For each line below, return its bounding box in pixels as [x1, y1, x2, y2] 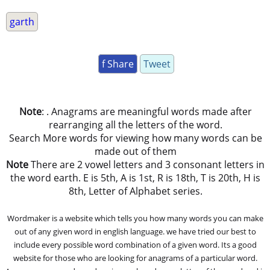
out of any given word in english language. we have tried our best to [14, 226, 257, 237]
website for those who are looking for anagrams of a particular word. [13, 253, 258, 264]
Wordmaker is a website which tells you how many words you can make [7, 213, 264, 224]
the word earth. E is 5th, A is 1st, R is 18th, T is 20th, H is [10, 171, 261, 185]
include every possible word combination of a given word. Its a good [14, 239, 257, 251]
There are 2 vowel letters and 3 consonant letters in [28, 158, 265, 172]
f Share [101, 57, 134, 71]
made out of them [94, 145, 177, 159]
